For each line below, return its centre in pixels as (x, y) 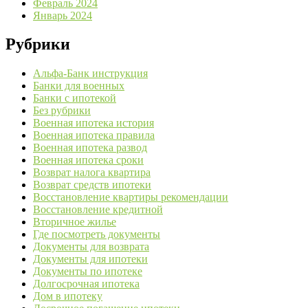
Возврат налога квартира (92, 173)
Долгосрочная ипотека (86, 284)
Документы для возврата (91, 247)
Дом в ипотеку (68, 296)
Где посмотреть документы (97, 234)
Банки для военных (79, 86)
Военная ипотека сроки (88, 160)
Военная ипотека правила (94, 135)
